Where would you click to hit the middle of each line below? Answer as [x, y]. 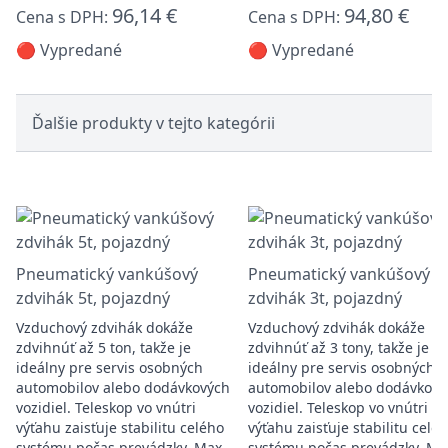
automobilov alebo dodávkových [123, 387]
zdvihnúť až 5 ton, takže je [103, 347]
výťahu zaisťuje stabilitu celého [120, 427]
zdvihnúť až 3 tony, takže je [338, 347]
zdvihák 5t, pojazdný [93, 298]
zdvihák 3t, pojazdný [325, 298]
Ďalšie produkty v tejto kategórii [153, 123]
